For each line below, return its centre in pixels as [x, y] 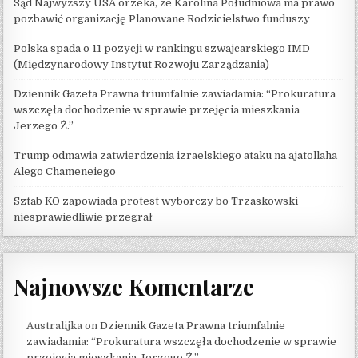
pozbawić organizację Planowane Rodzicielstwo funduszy [162, 19]
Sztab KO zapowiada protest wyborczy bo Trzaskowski [156, 201]
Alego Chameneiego [65, 172]
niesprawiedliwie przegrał [84, 217]
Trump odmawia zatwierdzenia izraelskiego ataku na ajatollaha [176, 156]
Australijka [55, 325]
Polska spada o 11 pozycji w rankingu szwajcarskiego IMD [162, 49]
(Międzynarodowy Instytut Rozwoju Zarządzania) [142, 65]
